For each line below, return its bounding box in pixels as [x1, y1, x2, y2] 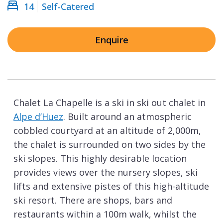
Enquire [95, 34, 128, 46]
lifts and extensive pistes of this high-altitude [13, 180, 209, 193]
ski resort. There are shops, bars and [13, 194, 172, 207]
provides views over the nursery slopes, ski [13, 166, 198, 179]
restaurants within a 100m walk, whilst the [13, 208, 197, 221]
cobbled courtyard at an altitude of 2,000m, [13, 124, 201, 137]
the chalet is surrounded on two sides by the [13, 138, 206, 151]
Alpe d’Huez [13, 111, 63, 123]
